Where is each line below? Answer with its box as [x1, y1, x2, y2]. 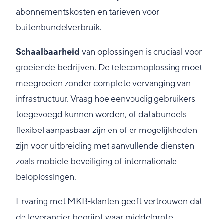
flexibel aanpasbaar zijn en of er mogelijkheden [16, 125, 197, 136]
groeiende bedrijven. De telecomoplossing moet [16, 62, 202, 74]
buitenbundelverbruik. [16, 22, 102, 34]
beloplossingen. [16, 172, 76, 183]
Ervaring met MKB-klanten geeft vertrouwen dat [16, 196, 202, 208]
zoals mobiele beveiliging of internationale [16, 156, 177, 168]
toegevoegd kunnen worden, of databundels [16, 109, 187, 121]
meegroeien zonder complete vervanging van [16, 78, 191, 89]
